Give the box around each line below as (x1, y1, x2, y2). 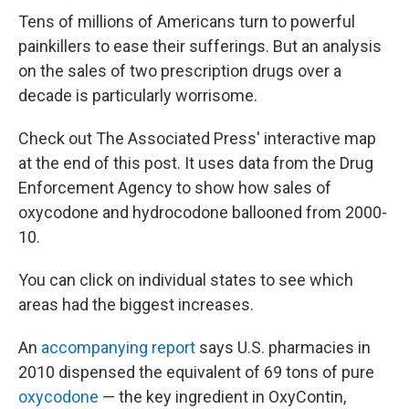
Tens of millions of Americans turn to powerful (18, 12, 355, 32)
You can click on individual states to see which (18, 270, 353, 290)
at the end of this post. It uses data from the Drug (18, 153, 373, 173)
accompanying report (41, 338, 195, 358)
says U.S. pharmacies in (195, 338, 371, 358)
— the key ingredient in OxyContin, (99, 387, 346, 407)
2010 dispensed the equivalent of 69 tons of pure (18, 362, 374, 383)
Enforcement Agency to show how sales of (18, 178, 331, 198)
